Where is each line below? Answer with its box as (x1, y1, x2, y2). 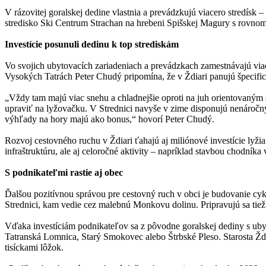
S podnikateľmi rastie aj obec (5, 167, 123, 178)
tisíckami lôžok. (5, 242, 64, 252)
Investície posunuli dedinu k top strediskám (5, 39, 179, 49)
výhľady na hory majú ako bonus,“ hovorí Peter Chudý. (5, 113, 214, 124)
